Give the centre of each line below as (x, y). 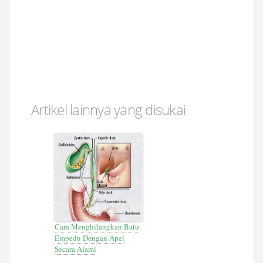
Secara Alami (76, 249)
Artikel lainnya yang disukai (109, 109)
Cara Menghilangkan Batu (97, 226)
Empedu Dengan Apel (90, 237)
